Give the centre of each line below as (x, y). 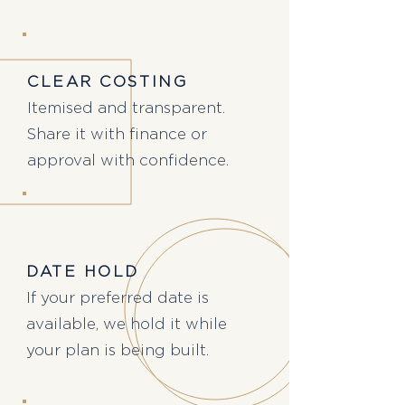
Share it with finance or (117, 134)
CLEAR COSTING (108, 82)
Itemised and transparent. (126, 108)
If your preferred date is (118, 298)
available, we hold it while (127, 324)
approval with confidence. (128, 160)
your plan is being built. (118, 350)
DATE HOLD (83, 272)
